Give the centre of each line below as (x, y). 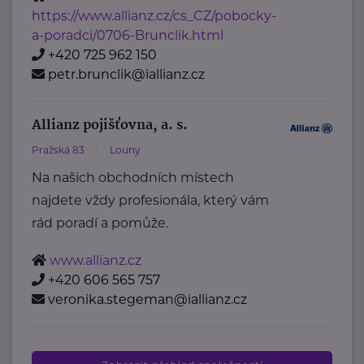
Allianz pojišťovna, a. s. (110, 126)
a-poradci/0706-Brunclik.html (128, 36)
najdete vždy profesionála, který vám (151, 201)
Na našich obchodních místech (133, 178)
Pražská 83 (58, 150)
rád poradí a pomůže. (100, 223)
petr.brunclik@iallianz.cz (127, 75)
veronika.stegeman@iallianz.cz (148, 300)
